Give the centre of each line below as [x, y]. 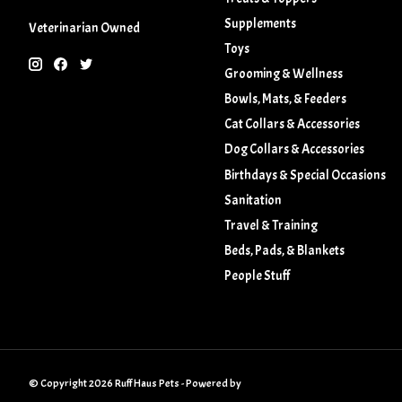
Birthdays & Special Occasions [305, 175]
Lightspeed [269, 384]
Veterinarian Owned [84, 29]
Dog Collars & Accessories [294, 150]
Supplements [260, 23]
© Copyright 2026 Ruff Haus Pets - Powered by [136, 384]
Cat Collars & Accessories [292, 125]
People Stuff [257, 276]
